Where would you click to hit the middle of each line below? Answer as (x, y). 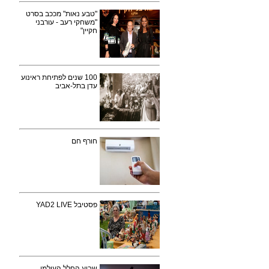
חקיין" (89, 31)
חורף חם (84, 141)
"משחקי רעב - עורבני (66, 22)
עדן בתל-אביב (76, 86)
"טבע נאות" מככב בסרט (62, 14)
